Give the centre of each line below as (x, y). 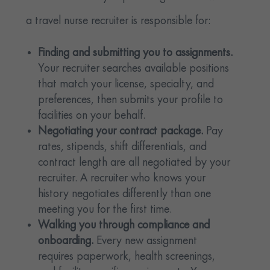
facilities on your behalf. (92, 116)
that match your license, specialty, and (126, 85)
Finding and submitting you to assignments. (136, 53)
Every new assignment (147, 241)
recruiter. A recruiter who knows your (122, 179)
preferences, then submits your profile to (131, 100)
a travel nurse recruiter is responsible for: (118, 21)
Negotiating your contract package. (122, 132)
